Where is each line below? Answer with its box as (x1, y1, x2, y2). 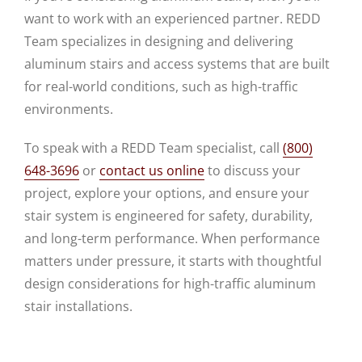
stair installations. (24, 297, 133, 315)
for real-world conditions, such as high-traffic (24, 78, 298, 95)
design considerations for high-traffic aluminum (24, 275, 316, 293)
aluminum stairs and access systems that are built (24, 55, 330, 73)
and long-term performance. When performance (24, 229, 320, 247)
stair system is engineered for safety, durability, (24, 207, 313, 225)
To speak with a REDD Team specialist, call (24, 139, 283, 157)
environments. (24, 100, 113, 118)
